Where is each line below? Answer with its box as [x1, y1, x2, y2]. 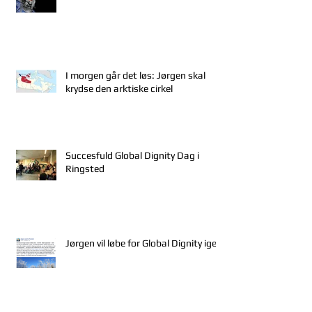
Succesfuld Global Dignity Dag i [65, 149, 199, 161]
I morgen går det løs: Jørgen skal [65, 69, 205, 81]
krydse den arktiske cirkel [65, 82, 173, 94]
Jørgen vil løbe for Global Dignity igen [65, 237, 222, 249]
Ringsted [65, 162, 104, 174]
